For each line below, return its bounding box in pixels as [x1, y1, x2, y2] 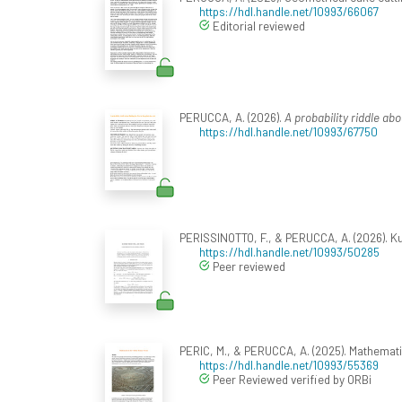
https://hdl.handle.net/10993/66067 [199, 3, 379, 19]
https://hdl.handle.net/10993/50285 [199, 243, 380, 259]
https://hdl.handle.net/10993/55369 [199, 356, 379, 372]
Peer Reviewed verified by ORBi [210, 371, 371, 387]
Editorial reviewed [210, 17, 305, 33]
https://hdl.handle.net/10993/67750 [199, 123, 378, 139]
